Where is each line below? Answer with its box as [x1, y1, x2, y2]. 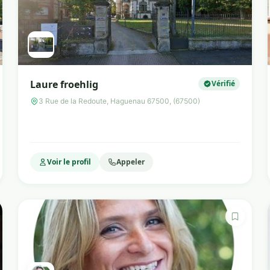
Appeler [116, 157, 145, 167]
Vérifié [211, 78, 235, 89]
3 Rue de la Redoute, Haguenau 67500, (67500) [39, 96, 201, 105]
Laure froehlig [30, 78, 99, 91]
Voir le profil [47, 157, 92, 167]
